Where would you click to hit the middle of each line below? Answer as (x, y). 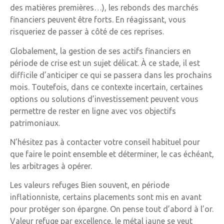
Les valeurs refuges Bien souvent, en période (90, 185)
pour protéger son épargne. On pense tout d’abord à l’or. (112, 209)
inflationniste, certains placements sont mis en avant (106, 197)
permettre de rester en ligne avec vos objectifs (93, 111)
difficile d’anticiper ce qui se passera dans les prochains (111, 75)
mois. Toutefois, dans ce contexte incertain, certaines (106, 87)
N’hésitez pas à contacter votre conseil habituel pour (105, 142)
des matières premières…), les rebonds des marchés (104, 8)
